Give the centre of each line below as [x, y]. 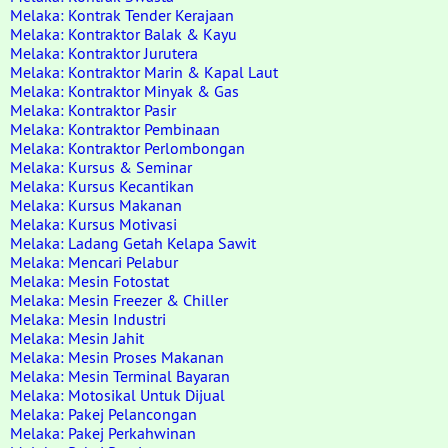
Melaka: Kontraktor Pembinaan [115, 129]
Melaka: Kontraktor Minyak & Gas [124, 91]
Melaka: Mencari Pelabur [94, 262]
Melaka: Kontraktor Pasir [93, 110]
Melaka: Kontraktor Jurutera [104, 53]
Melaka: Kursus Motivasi [93, 224]
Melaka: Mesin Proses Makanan [117, 357]
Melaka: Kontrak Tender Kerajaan [122, 15]
